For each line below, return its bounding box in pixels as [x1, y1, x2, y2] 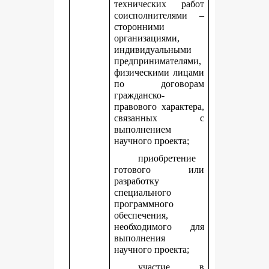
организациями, [114, 33, 180, 43]
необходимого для [114, 222, 204, 232]
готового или [114, 165, 204, 175]
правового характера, [114, 101, 204, 112]
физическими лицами [114, 67, 204, 77]
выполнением [114, 124, 172, 134]
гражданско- [114, 90, 165, 100]
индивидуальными [114, 44, 192, 55]
